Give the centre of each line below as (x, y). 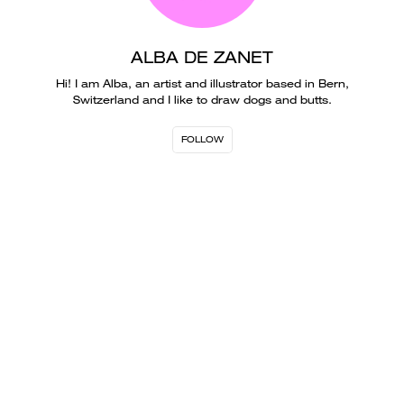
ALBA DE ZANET (202, 57)
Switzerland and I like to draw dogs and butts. (202, 100)
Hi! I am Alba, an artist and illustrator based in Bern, (202, 83)
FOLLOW (202, 139)
